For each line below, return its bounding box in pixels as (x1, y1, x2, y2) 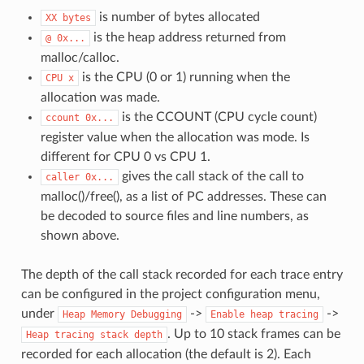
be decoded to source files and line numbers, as (40, 209, 309, 223)
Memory (90, 308, 125, 320)
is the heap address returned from (89, 30, 286, 44)
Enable (210, 308, 245, 320)
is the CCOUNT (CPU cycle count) (118, 110, 317, 123)
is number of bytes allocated (95, 10, 260, 24)
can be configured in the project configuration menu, (20, 287, 320, 301)
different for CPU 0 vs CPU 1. (40, 149, 210, 163)
